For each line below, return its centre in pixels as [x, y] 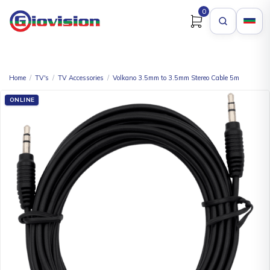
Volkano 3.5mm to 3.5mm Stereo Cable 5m [176, 78]
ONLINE [22, 100]
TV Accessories [80, 78]
